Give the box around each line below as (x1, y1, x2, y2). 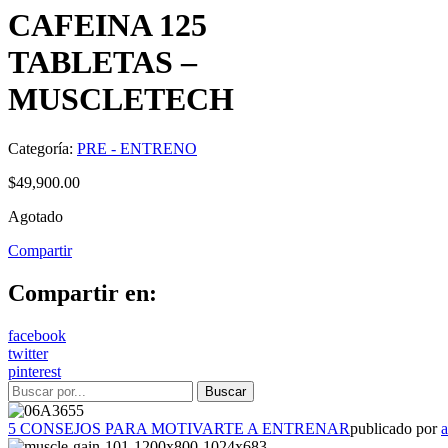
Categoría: (8, 139, 77, 157)
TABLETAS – (8, 44, 197, 81)
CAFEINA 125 (8, 7, 207, 44)
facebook (8, 326, 66, 344)
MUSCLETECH (8, 81, 234, 118)
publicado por (350, 419, 441, 437)
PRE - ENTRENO (77, 139, 197, 157)
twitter (8, 344, 48, 362)
